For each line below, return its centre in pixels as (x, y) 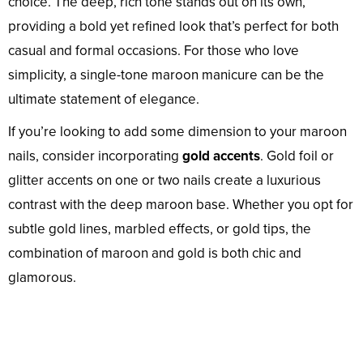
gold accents (221, 156)
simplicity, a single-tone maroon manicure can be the (166, 75)
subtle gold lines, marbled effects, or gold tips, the (160, 229)
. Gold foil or (297, 156)
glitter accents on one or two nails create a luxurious (164, 181)
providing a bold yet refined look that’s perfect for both (173, 27)
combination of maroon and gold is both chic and (155, 254)
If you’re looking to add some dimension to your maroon (177, 132)
